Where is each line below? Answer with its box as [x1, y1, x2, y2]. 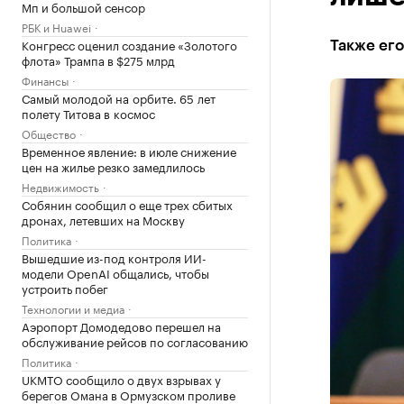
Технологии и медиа [22, 299, 124, 317]
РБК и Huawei [22, 18, 91, 35]
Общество [22, 124, 76, 142]
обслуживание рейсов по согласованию [22, 332, 248, 350]
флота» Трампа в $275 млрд [22, 50, 175, 69]
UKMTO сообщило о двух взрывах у [22, 370, 221, 388]
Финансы [22, 71, 69, 88]
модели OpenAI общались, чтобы [22, 263, 209, 281]
